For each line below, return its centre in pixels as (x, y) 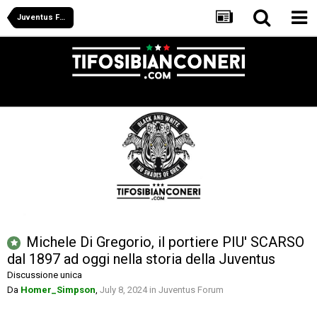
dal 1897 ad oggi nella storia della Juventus (141, 259)
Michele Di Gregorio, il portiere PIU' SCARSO (165, 242)
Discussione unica (45, 275)
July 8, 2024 (123, 290)
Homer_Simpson (58, 290)
